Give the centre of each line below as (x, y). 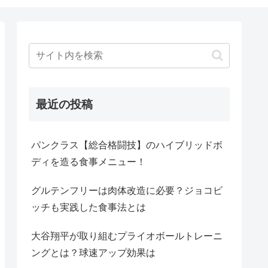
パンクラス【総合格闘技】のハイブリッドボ (127, 145)
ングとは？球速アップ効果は (93, 253)
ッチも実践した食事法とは (89, 207)
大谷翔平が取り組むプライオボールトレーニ (127, 236)
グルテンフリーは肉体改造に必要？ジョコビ (127, 191)
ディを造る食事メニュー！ (89, 162)
